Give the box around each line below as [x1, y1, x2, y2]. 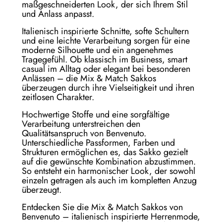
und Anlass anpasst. [22, 7, 94, 21]
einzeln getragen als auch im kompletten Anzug [22, 174, 197, 187]
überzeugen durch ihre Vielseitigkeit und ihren [22, 81, 194, 95]
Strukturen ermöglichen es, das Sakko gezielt [22, 146, 188, 159]
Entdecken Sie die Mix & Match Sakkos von [22, 201, 183, 214]
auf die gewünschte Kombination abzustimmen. [22, 155, 196, 168]
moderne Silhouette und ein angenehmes [22, 44, 173, 57]
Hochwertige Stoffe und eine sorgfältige [22, 108, 169, 121]
